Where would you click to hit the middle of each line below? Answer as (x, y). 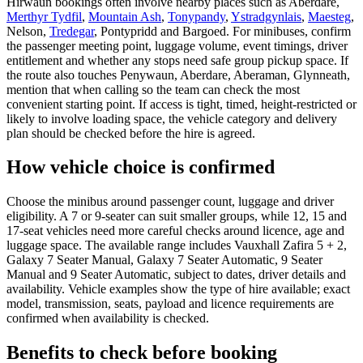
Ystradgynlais (266, 16)
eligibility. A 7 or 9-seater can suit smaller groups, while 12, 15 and (177, 216)
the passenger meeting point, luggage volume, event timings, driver (177, 45)
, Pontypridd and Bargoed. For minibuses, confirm (222, 31)
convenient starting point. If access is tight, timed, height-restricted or (181, 104)
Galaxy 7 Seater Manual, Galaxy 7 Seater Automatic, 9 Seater (164, 260)
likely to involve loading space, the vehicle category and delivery (172, 118)
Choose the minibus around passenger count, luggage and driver (170, 202)
